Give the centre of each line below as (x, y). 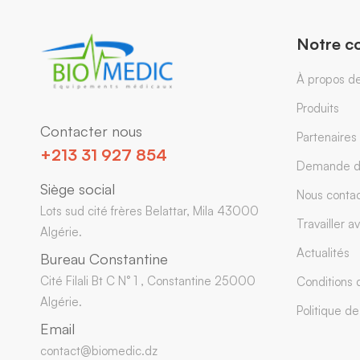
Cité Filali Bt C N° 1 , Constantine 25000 (148, 280)
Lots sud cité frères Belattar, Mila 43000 (149, 211)
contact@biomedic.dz (99, 350)
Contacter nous (91, 131)
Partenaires (326, 137)
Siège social (78, 188)
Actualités (323, 253)
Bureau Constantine (104, 258)
